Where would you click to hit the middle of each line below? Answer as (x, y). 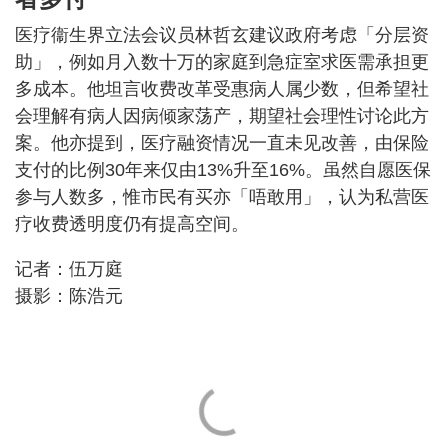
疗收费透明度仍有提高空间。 (132, 223)
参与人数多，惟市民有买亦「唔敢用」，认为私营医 (222, 196)
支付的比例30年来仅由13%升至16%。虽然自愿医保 (223, 169)
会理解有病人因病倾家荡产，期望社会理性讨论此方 (222, 115)
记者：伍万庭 (69, 268)
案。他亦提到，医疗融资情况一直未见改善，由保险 (222, 142)
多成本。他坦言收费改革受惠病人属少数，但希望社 (222, 88)
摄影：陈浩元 (69, 295)
